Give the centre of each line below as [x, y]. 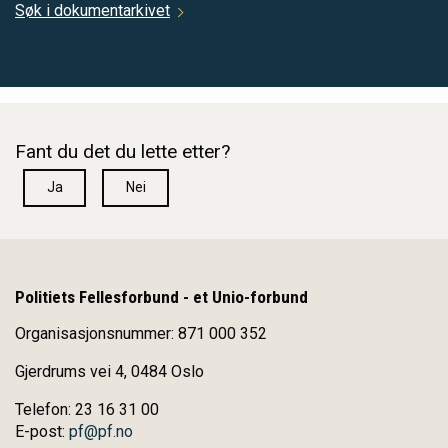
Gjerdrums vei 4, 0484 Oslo [109, 372]
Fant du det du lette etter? [122, 151]
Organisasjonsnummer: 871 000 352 [141, 334]
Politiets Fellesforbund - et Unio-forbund [161, 297]
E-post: [42, 432]
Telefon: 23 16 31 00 [87, 410]
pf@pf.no [101, 432]
